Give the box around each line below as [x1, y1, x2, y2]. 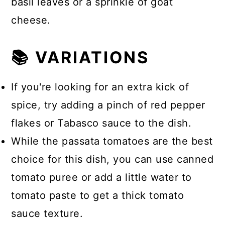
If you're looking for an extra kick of [11, 81, 189, 93]
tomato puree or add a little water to [11, 171, 192, 183]
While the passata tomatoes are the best [11, 135, 213, 147]
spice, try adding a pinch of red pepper [11, 99, 205, 111]
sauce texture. [11, 207, 86, 219]
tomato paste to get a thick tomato [11, 189, 184, 201]
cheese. [11, 14, 51, 26]
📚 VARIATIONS [11, 48, 150, 67]
